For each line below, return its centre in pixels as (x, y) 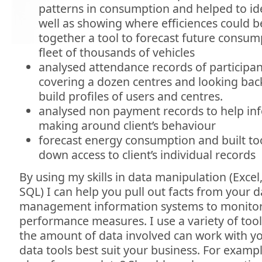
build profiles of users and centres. (130, 96)
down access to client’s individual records (147, 155)
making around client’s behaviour (127, 126)
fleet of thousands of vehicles (116, 53)
